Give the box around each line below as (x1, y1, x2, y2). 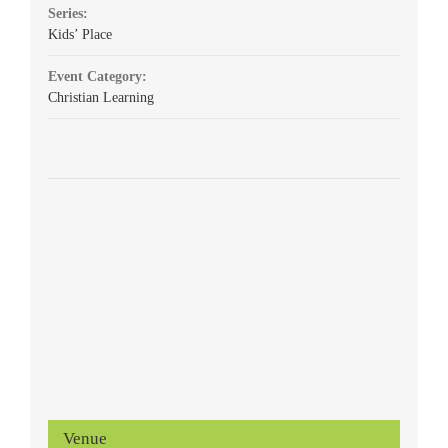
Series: (47, 6, 88, 22)
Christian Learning (47, 90, 154, 106)
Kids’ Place (47, 27, 112, 43)
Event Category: (47, 69, 147, 85)
